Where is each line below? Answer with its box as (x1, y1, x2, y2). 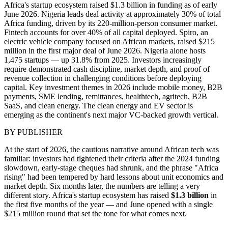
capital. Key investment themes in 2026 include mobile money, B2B (4, 82, 222, 92)
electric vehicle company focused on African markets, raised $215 (4, 37, 215, 46)
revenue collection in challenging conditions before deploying (4, 73, 202, 82)
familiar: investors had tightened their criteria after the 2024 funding (4, 154, 220, 163)
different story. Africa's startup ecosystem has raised (4, 190, 171, 199)
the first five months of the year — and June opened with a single (4, 199, 213, 209)
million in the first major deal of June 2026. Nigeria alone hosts (4, 46, 206, 55)
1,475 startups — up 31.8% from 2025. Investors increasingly (4, 55, 202, 64)
